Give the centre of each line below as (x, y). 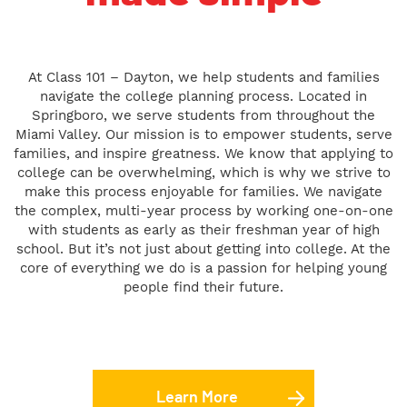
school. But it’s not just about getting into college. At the (203, 249)
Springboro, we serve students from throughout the (203, 115)
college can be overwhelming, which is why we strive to (203, 173)
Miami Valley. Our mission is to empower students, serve (203, 134)
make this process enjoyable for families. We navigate (203, 192)
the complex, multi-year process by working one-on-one (203, 211)
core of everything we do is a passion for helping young (203, 268)
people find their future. (203, 287)
